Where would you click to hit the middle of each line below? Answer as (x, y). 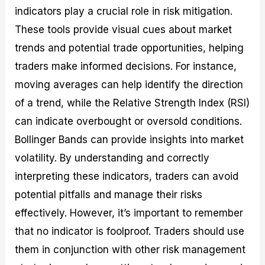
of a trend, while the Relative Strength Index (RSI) (132, 103)
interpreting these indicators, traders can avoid (127, 176)
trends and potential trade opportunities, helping (130, 48)
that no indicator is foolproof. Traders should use (130, 231)
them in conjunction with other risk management (130, 249)
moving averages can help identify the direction (129, 84)
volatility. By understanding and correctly (112, 158)
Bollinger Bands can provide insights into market (130, 139)
